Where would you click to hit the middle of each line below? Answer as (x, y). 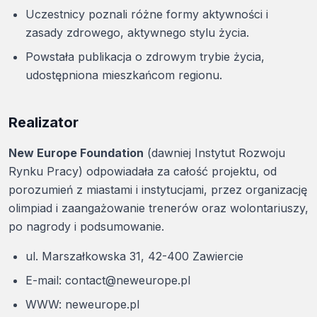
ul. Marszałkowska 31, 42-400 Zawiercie (134, 256)
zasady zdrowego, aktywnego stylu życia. (137, 32)
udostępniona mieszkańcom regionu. (124, 75)
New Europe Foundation (76, 152)
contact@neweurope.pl (128, 280)
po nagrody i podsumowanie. (86, 226)
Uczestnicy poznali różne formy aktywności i (147, 14)
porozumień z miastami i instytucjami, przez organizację (158, 189)
